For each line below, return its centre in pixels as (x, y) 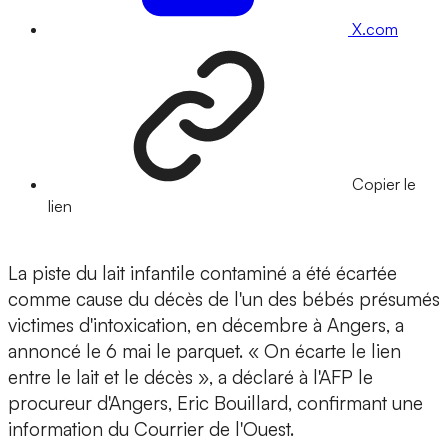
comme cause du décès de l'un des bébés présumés (224, 299)
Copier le (384, 184)
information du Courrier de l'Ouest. (153, 429)
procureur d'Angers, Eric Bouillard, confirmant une (215, 403)
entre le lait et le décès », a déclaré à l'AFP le (190, 377)
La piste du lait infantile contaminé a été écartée (202, 273)
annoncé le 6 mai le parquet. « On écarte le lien (204, 351)
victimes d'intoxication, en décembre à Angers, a (206, 325)
